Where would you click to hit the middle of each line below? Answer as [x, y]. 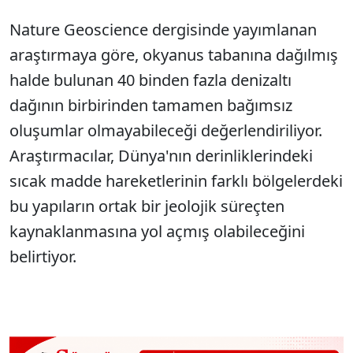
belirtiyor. [43, 256]
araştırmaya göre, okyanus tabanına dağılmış [174, 55]
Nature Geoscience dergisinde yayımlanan [163, 30]
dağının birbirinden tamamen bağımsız [151, 105]
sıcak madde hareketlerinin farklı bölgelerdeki [176, 181]
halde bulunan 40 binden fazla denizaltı [150, 80]
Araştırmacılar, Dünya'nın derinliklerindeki [161, 156]
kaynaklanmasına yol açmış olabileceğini [157, 231]
